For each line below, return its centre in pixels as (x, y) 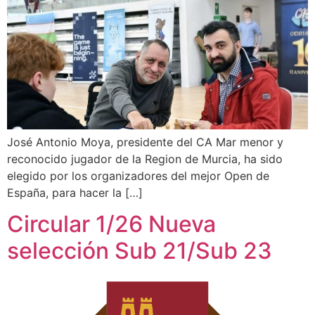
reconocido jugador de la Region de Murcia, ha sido (145, 159)
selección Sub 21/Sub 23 (140, 250)
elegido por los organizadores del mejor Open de (138, 175)
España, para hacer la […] (75, 192)
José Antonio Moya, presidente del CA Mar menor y (145, 142)
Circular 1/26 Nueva (111, 224)
